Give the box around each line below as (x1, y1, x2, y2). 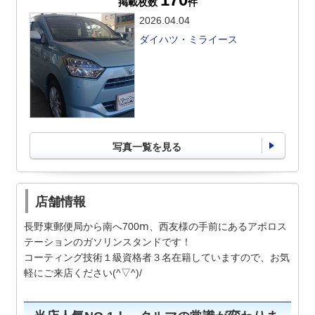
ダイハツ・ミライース (139, 33, 238, 45)
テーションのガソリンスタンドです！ (24, 236, 192, 247)
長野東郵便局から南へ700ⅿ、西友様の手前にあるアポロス (24, 220, 288, 232)
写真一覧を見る (112, 141, 181, 153)
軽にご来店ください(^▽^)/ (24, 266, 143, 278)
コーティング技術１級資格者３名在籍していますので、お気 (24, 251, 290, 263)
